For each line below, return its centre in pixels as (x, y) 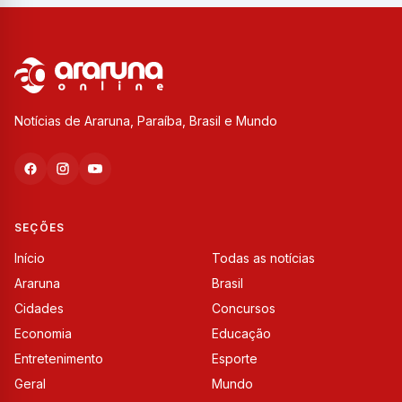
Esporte (235, 359)
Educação (241, 334)
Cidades (39, 309)
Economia (43, 334)
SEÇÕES (40, 228)
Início (30, 258)
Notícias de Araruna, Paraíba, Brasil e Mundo (146, 121)
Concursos (244, 309)
